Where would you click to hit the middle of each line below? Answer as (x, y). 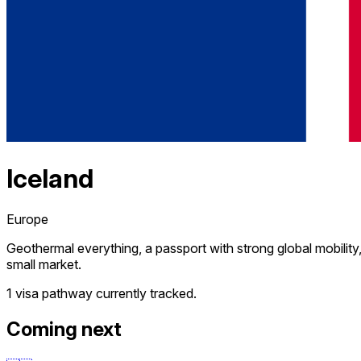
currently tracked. (146, 294)
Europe (27, 220)
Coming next (64, 329)
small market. (44, 265)
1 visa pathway (50, 294)
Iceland (50, 178)
